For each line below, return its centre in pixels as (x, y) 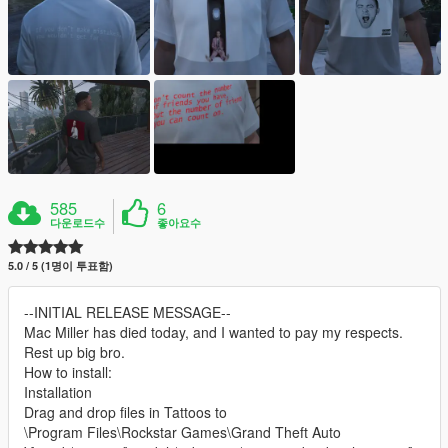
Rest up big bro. (74, 352)
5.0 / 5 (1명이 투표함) (60, 266)
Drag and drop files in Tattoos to (125, 412)
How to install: (68, 372)
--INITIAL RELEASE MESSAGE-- (127, 312)
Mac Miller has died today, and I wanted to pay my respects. (213, 332)
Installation (58, 392)
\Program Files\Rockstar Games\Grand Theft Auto (182, 432)
